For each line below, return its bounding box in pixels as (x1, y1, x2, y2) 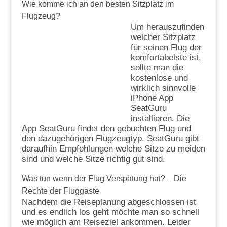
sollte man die (130, 62, 183, 72)
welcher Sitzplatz (130, 32, 196, 42)
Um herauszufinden (130, 22, 204, 32)
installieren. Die (130, 113, 190, 123)
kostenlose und (130, 72, 188, 83)
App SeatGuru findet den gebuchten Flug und (21, 123, 191, 133)
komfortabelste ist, (130, 52, 201, 62)
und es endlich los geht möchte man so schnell (21, 207, 199, 217)
